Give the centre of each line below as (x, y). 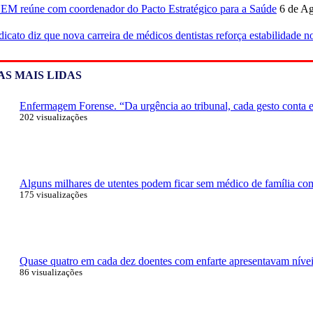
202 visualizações (53, 117)
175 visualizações (53, 195)
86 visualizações (51, 272)
